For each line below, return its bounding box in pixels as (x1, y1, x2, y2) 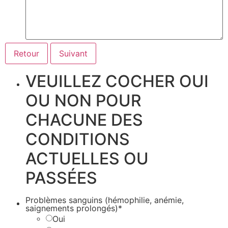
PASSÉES (25, 167, 97, 188)
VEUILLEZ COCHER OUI (25, 71, 209, 91)
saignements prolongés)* (25, 203, 122, 213)
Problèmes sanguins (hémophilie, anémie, (25, 194, 184, 205)
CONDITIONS (25, 129, 130, 149)
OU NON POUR (25, 90, 141, 110)
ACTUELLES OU (25, 148, 149, 168)
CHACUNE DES (25, 109, 143, 130)
